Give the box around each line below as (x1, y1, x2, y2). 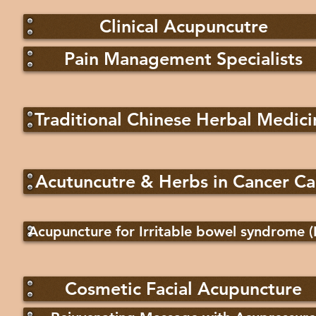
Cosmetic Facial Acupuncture (65, 278, 302, 299)
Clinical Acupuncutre (99, 16, 268, 37)
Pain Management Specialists (64, 48, 303, 69)
